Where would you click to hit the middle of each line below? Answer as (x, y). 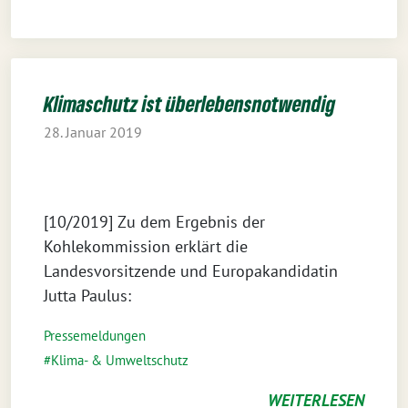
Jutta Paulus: (87, 296)
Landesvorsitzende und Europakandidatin (191, 271)
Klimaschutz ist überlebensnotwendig (189, 103)
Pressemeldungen (95, 336)
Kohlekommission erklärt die (146, 246)
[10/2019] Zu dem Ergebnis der (154, 222)
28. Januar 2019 (93, 133)
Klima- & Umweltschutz (120, 360)
